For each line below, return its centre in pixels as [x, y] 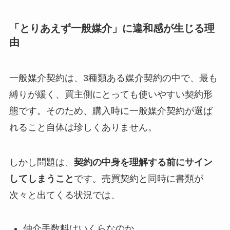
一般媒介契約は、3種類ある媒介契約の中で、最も [113, 78]
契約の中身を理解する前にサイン [143, 162]
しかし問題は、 [41, 162]
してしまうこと [41, 178]
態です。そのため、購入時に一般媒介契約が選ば [111, 111]
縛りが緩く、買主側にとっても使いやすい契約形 [111, 94]
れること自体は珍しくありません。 [83, 127]
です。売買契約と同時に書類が [138, 178]
